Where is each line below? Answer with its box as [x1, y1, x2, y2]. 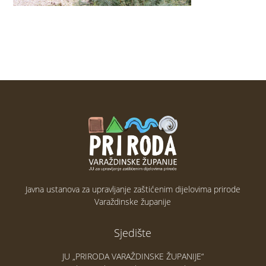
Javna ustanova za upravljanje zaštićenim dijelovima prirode [25, 183, 240, 195]
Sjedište [114, 225, 152, 240]
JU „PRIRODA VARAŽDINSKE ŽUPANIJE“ [62, 250, 204, 262]
